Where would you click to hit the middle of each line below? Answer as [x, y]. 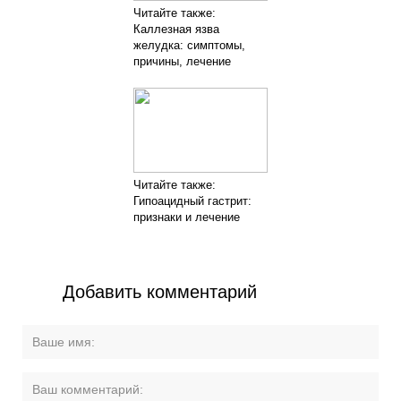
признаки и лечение [186, 217]
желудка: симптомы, [189, 45]
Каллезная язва [176, 29]
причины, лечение [182, 61]
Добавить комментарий [160, 292]
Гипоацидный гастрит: [192, 201]
